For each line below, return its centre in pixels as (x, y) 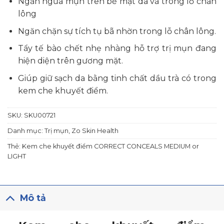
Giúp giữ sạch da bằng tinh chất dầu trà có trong (117, 78)
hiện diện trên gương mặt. (70, 61)
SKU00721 (40, 115)
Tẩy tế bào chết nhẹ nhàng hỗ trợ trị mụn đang (117, 48)
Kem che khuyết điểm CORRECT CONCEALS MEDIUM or (110, 146)
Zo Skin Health (95, 130)
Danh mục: (26, 130)
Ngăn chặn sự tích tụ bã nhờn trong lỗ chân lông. (117, 31)
